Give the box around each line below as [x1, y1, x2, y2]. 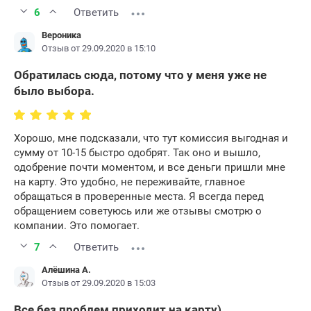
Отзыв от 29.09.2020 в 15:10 [42, 43, 155, 54]
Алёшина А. [42, 264, 91, 276]
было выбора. [14, 84, 94, 99]
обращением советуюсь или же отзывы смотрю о [14, 205, 262, 218]
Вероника [42, 30, 81, 41]
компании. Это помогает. [14, 219, 140, 233]
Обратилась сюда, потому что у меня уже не [14, 68, 267, 83]
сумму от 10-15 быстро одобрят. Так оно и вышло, [14, 146, 260, 160]
